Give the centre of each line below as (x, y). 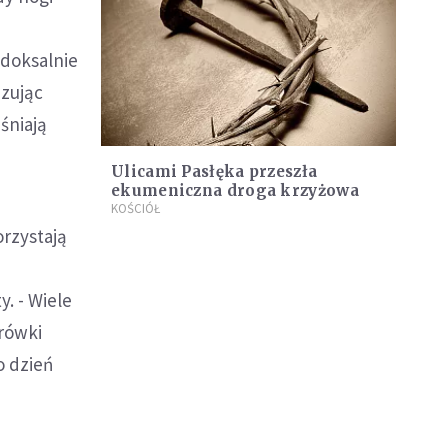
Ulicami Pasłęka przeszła (214, 172)
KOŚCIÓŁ (135, 209)
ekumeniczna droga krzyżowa (235, 191)
